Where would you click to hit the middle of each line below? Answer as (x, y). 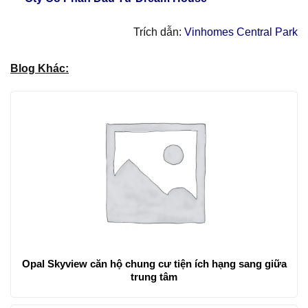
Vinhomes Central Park (241, 32)
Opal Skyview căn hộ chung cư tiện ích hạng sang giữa (154, 263)
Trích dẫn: (159, 32)
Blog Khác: (40, 68)
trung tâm (154, 276)
